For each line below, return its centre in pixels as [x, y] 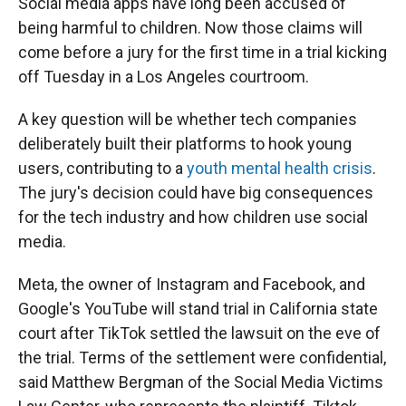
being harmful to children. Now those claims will [190, 28]
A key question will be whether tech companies [188, 119]
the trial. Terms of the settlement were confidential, [202, 358]
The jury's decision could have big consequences [196, 193]
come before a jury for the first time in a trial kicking [203, 52]
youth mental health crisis [280, 168]
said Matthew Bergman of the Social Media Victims [201, 382]
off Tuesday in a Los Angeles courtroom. [164, 77]
